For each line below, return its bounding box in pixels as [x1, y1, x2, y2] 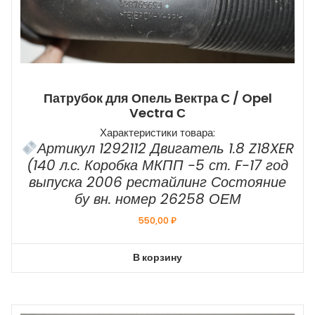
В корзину [133, 250, 182, 265]
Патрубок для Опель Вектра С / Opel [43, 89, 272, 108]
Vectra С [129, 104, 186, 122]
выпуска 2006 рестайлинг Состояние [29, 172, 286, 193]
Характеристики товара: [100, 125, 215, 141]
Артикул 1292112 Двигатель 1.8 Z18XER [37, 139, 294, 159]
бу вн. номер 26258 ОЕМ [74, 189, 241, 210]
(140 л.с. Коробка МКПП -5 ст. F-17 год [27, 155, 288, 176]
